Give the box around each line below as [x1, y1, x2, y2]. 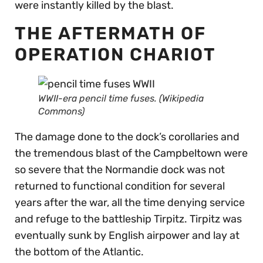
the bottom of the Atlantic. [15, 245, 144, 259]
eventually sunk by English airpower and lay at [15, 229, 240, 242]
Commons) [38, 106, 85, 117]
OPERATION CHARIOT [15, 44, 216, 66]
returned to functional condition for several [15, 180, 225, 193]
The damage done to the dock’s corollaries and [15, 130, 240, 144]
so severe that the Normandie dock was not [15, 163, 225, 177]
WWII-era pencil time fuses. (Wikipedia [38, 93, 204, 104]
